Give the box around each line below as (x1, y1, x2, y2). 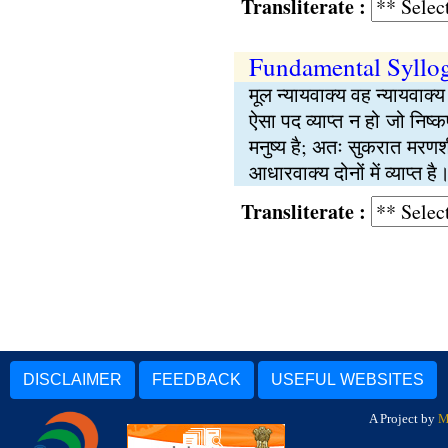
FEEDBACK (152, 371, 241, 388)
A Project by (369, 411, 438, 426)
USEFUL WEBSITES (271, 371, 424, 388)
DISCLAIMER (23, 371, 122, 388)
